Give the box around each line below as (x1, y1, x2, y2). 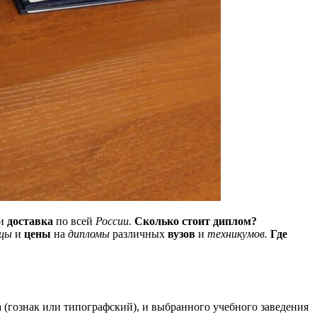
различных (110, 227, 168, 240)
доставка (7, 214, 53, 227)
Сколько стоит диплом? (134, 214, 257, 227)
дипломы (68, 227, 110, 240)
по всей (53, 214, 96, 227)
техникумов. (207, 227, 267, 240)
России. (96, 214, 132, 227)
